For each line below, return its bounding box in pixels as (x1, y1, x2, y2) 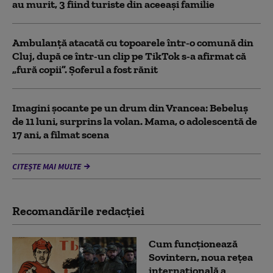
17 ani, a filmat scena (12, 127, 109, 141)
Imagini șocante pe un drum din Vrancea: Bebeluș (12, 101, 248, 115)
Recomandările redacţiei (12, 203, 144, 218)
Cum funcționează (149, 236, 238, 250)
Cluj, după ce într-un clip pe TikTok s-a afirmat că (12, 49, 246, 63)
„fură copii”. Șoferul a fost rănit (12, 62, 158, 76)
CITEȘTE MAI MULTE (12, 160, 81, 172)
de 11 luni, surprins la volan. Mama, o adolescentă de (12, 114, 257, 128)
